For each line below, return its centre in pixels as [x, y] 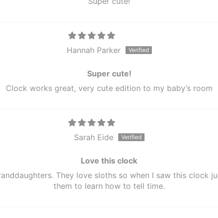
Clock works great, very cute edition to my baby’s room [109, 88]
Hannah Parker [93, 50]
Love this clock [109, 161]
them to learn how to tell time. [109, 186]
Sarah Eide [93, 137]
